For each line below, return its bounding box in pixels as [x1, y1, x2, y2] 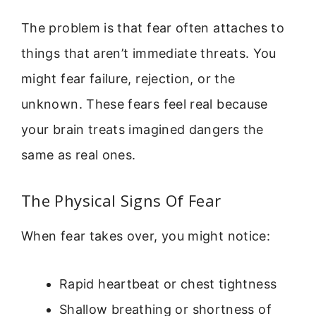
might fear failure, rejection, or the [21, 71, 236, 87]
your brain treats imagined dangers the [21, 122, 264, 138]
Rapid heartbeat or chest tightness [59, 276, 277, 291]
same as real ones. [21, 147, 136, 163]
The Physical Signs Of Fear [21, 189, 221, 211]
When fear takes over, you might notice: [21, 228, 271, 243]
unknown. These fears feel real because [21, 97, 268, 112]
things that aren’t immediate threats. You [21, 46, 276, 61]
